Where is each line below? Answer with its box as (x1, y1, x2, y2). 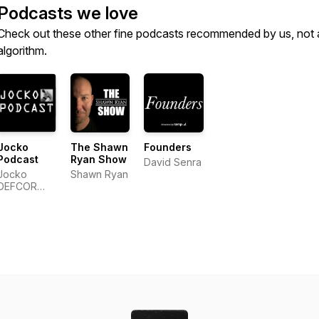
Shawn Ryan (70, 168, 129, 181)
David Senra (144, 156, 202, 169)
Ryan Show (70, 153, 127, 166)
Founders (144, 141, 192, 154)
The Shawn (70, 141, 129, 154)
